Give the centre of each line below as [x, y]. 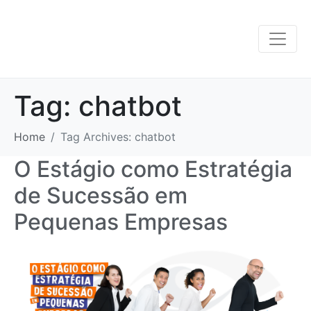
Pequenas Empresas [121, 222]
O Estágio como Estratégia [153, 169]
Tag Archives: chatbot [118, 137]
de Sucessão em [101, 195]
